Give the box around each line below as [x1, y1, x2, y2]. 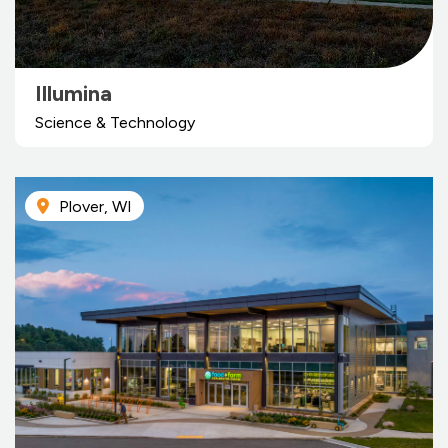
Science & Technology [35, 112, 195, 132]
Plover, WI [59, 196, 132, 216]
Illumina [35, 79, 112, 107]
